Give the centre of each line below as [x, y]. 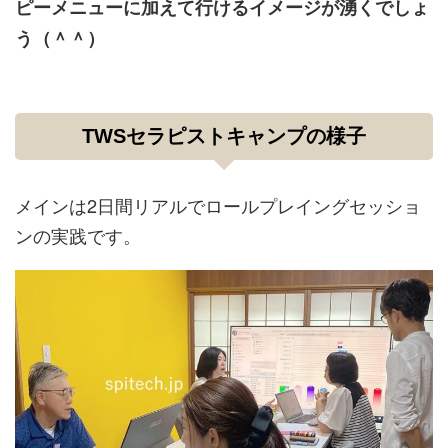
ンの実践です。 [78, 235]
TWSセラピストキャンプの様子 [224, 136]
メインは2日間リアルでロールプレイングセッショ [218, 205]
